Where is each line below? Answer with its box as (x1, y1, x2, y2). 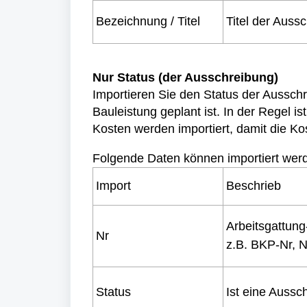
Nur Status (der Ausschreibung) (93, 71, 278, 84)
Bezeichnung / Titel (96, 14, 200, 28)
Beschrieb (226, 179, 281, 193)
